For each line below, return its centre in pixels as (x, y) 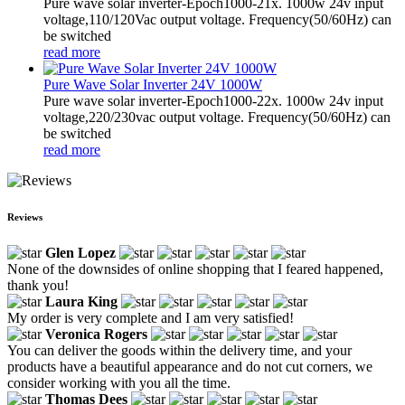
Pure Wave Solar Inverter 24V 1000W (153, 84)
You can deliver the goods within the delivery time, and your (179, 350)
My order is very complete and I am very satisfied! (151, 317)
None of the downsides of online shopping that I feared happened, (195, 268)
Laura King (81, 301)
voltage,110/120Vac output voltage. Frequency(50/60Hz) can (217, 19)
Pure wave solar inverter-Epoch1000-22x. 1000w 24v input (213, 100)
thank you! (38, 285)
